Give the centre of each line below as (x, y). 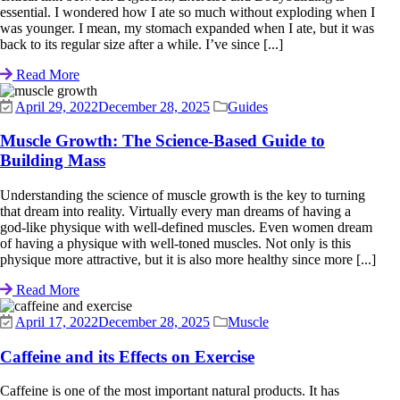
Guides (248, 106)
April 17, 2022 (57, 322)
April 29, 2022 (57, 106)
